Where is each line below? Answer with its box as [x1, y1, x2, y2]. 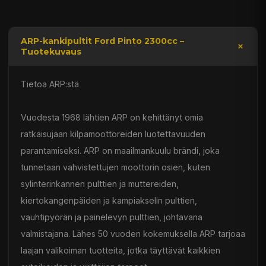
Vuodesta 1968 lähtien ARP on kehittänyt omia [21, 112, 203, 123]
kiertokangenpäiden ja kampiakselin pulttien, [21, 195, 197, 206]
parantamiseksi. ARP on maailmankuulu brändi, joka [21, 145, 220, 156]
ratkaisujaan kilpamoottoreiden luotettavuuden [21, 129, 205, 140]
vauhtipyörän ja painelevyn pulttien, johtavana [21, 212, 202, 223]
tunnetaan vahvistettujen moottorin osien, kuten [21, 162, 210, 173]
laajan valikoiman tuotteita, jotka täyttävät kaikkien [21, 245, 220, 256]
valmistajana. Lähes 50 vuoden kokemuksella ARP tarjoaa [21, 229, 245, 239]
